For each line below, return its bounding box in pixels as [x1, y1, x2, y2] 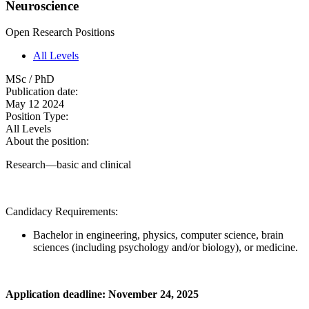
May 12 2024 [6, 98, 64, 110]
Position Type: [6, 110, 71, 123]
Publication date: [6, 86, 81, 98]
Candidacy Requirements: [6, 206, 121, 218]
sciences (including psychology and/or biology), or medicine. [33, 241, 298, 254]
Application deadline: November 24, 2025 [6, 288, 199, 301]
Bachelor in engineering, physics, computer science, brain [33, 229, 283, 241]
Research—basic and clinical [6, 159, 131, 171]
